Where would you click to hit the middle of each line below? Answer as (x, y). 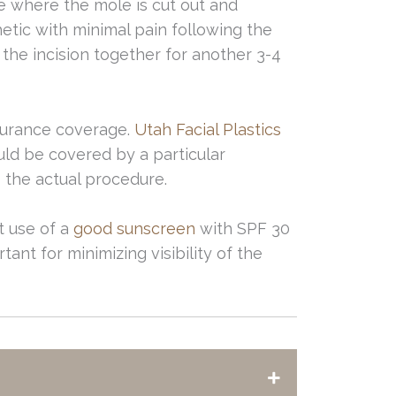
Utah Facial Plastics (208, 129)
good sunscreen (134, 229)
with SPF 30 (243, 229)
